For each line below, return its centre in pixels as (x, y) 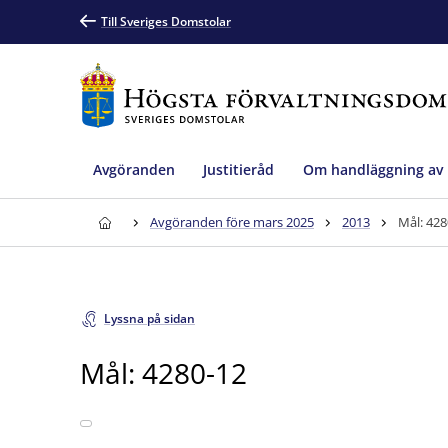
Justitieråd (238, 169)
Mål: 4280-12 (163, 372)
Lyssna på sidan (149, 318)
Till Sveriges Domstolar (166, 21)
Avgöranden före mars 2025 (232, 222)
